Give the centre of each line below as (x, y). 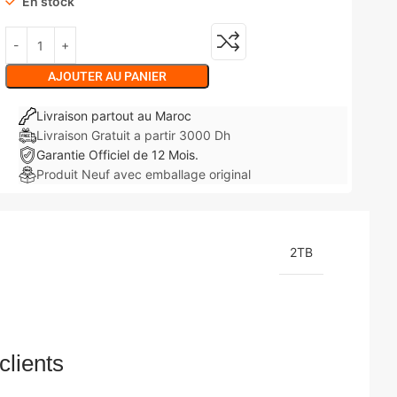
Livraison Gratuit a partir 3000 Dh (133, 135)
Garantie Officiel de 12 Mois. (117, 155)
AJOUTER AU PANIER (107, 76)
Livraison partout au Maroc (113, 116)
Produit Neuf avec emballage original (143, 174)
